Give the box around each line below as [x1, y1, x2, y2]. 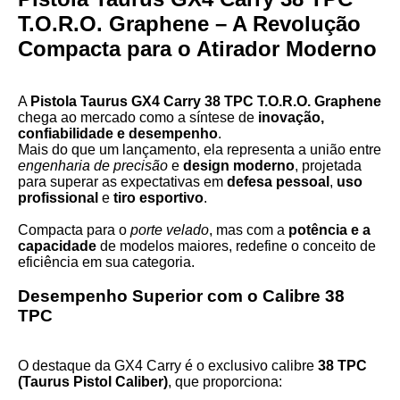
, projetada [295, 158, 362, 173]
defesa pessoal [227, 174, 329, 189]
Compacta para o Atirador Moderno [18, 37, 377, 61]
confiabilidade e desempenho [18, 126, 218, 141]
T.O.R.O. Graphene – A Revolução [18, 12, 361, 36]
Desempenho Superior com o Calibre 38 [18, 287, 345, 305]
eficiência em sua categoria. [18, 254, 195, 270]
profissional [18, 190, 98, 205]
